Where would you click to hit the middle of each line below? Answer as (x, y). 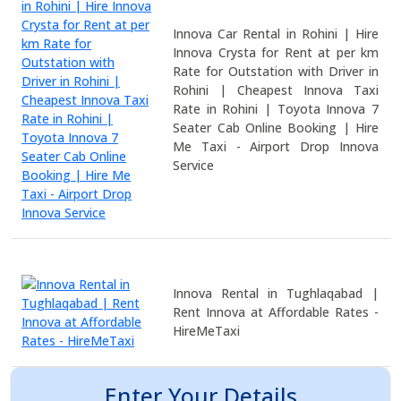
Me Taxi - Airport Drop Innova (276, 146)
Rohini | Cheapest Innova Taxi (276, 90)
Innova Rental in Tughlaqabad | (276, 293)
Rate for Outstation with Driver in (276, 71)
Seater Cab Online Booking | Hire (276, 127)
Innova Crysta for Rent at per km (276, 52)
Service (194, 165)
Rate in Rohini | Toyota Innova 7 (276, 108)
